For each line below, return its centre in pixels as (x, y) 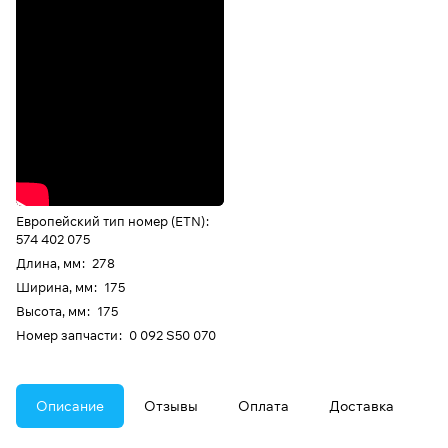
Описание (70, 406)
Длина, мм (48, 263)
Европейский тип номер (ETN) (110, 221)
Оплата (263, 406)
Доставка (361, 406)
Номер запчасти (67, 335)
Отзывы (171, 406)
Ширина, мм (54, 287)
